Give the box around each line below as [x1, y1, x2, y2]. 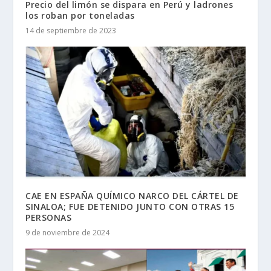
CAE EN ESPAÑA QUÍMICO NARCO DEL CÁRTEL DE [25, 190, 239, 202]
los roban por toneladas [25, 10, 135, 22]
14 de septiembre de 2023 [25, 25, 117, 36]
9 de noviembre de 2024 [25, 227, 110, 238]
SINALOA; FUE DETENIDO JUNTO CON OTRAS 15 [25, 201, 235, 213]
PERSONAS [25, 212, 72, 224]
